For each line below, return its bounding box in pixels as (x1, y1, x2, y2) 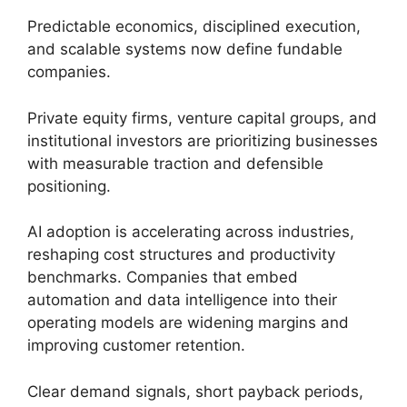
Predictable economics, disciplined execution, (27, 17, 361, 36)
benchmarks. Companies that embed (27, 268, 298, 287)
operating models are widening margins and (27, 313, 349, 333)
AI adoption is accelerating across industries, (27, 223, 354, 242)
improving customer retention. (27, 336, 245, 355)
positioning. (27, 176, 111, 195)
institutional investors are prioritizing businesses (27, 131, 378, 150)
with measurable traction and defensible (27, 154, 323, 173)
